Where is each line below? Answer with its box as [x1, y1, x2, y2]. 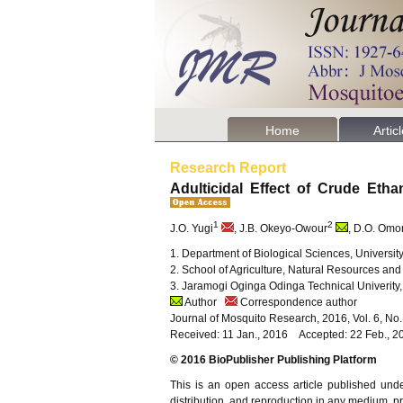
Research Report [170, 160, 286, 175]
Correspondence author [237, 296, 357, 309]
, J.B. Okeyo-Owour [234, 222, 327, 235]
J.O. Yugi [170, 222, 213, 235]
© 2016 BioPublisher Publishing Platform [170, 354, 377, 366]
